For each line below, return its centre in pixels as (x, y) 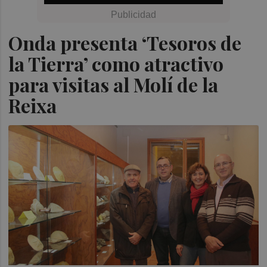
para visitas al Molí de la (114, 84)
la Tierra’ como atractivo (116, 63)
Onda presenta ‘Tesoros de (125, 43)
